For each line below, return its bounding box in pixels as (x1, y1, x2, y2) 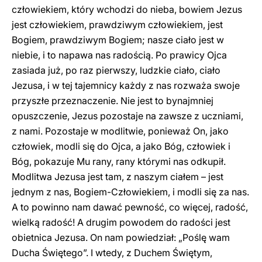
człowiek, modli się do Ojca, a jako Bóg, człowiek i (12, 140, 230, 152)
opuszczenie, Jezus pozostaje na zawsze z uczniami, (12, 110, 243, 122)
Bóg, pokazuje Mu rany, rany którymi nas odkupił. (12, 156, 226, 167)
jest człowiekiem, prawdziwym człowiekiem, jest (12, 19, 223, 30)
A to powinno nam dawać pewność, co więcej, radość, (12, 201, 248, 213)
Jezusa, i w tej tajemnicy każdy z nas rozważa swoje (12, 80, 240, 91)
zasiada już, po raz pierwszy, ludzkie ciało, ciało (12, 64, 220, 76)
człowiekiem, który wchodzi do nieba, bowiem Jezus (12, 4, 242, 15)
